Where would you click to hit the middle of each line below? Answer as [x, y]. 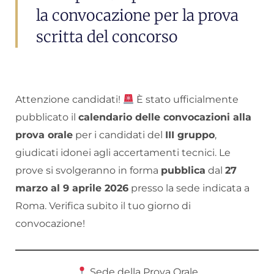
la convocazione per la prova [137, 15]
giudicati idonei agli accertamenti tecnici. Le [123, 153]
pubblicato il [47, 117]
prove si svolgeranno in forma [88, 170]
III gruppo [190, 135]
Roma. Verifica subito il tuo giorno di [103, 206]
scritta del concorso [107, 37]
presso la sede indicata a [189, 188]
